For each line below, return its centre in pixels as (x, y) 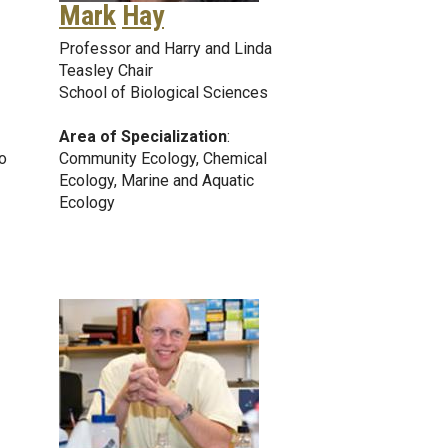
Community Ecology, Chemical (163, 159)
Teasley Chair (106, 71)
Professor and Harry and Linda (165, 49)
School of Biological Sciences (163, 93)
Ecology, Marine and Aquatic (156, 181)
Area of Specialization (143, 137)
